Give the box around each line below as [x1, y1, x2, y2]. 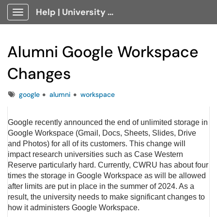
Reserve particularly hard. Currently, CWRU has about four [8, 161, 208, 169]
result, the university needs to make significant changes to [8, 193, 205, 201]
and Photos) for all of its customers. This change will [8, 139, 186, 148]
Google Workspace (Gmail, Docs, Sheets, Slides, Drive [8, 129, 196, 137]
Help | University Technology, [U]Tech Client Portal [108, 6, 113, 18]
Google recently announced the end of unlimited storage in [8, 118, 208, 126]
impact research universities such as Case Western [8, 150, 183, 158]
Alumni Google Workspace [7, 42, 199, 62]
